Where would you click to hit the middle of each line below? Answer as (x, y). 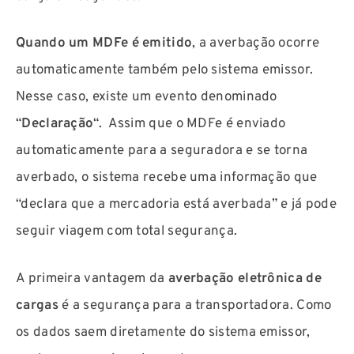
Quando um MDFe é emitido (104, 44)
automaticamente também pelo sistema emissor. (165, 71)
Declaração (58, 124)
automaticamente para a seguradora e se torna (162, 151)
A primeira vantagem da (92, 279)
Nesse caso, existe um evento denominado (147, 98)
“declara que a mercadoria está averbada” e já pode (176, 205)
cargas (37, 305)
